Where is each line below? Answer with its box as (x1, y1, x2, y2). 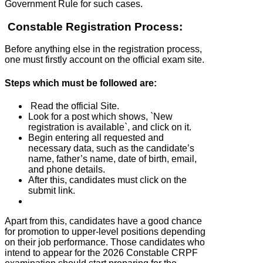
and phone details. (28, 164, 105, 174)
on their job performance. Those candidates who (5, 237, 205, 247)
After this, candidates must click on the (28, 174, 187, 185)
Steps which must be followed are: (5, 77, 157, 88)
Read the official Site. (28, 100, 119, 111)
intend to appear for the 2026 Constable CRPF (5, 247, 198, 258)
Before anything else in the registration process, (5, 44, 202, 55)
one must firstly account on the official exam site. (5, 55, 204, 65)
